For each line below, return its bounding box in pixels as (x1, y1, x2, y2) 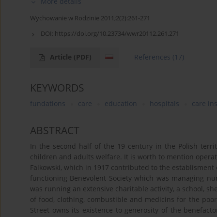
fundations (30, 98, 65, 108)
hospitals (150, 98, 179, 108)
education (105, 98, 137, 108)
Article (50, 52, 74, 62)
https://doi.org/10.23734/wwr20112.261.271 (55, 29, 179, 38)
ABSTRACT (30, 123, 79, 137)
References (134, 52, 171, 62)
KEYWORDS (30, 80, 84, 94)
